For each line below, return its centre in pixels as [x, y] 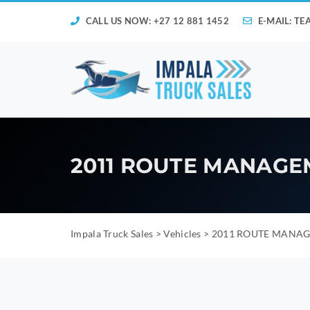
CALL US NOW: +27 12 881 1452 [156, 21]
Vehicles [182, 234]
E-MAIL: [275, 21]
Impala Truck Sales [112, 234]
